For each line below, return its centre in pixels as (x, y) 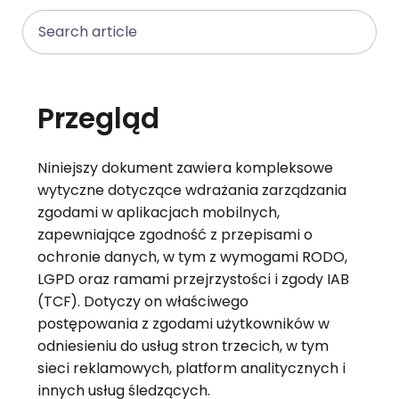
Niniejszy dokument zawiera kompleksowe (185, 168)
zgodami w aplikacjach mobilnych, (158, 213)
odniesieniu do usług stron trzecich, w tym (183, 346)
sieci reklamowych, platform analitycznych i (191, 369)
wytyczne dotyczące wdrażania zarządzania (191, 191)
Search (48, 20)
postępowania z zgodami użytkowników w (183, 324)
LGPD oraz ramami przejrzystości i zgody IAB (193, 280)
